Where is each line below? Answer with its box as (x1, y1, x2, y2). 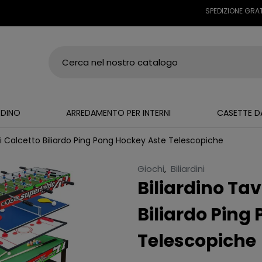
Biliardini (171, 162, 205, 175)
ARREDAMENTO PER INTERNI (66, 107, 171, 119)
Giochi (137, 162, 165, 175)
